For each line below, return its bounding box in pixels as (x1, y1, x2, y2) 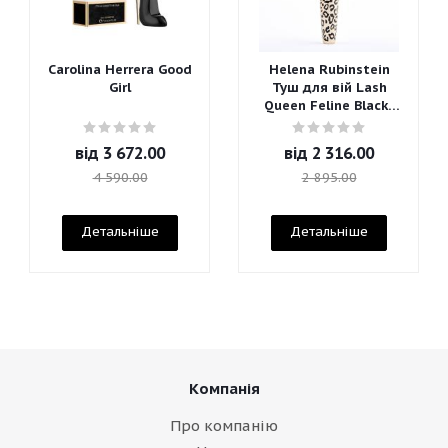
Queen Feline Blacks (263, 97, 395, 114)
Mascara (301, 115, 357, 132)
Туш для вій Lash (271, 79, 387, 96)
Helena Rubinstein (268, 61, 390, 78)
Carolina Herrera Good (48, 61, 192, 78)
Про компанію (170, 416, 278, 435)
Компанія (188, 379, 260, 398)
